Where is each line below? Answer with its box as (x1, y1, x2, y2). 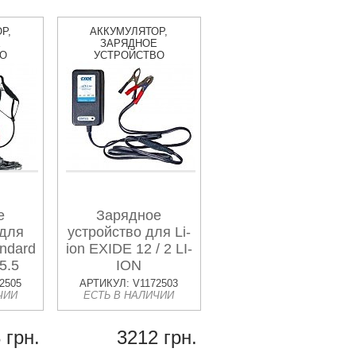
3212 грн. (116, 327, 197, 348)
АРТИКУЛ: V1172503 (79, 277, 179, 289)
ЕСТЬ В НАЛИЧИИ (83, 289, 175, 301)
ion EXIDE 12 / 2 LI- (65, 241, 192, 257)
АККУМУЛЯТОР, (90, 25, 168, 37)
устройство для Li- (67, 224, 191, 240)
